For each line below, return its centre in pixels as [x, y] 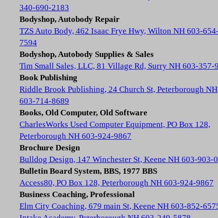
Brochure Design [50, 148]
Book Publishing [48, 78]
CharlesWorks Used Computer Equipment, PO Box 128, [115, 124]
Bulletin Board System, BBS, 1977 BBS [88, 171]
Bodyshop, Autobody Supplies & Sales [87, 54]
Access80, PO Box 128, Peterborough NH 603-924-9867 [117, 183]
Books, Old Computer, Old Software [83, 113]
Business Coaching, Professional [77, 194]
